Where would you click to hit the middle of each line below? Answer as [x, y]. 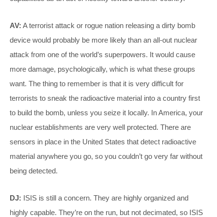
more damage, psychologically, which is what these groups [102, 69]
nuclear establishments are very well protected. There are [100, 127]
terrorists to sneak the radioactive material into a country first [105, 98]
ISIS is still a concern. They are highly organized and [105, 198]
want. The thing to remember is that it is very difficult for [97, 83]
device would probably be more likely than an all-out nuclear [103, 40]
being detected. [34, 170]
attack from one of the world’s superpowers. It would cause [102, 54]
